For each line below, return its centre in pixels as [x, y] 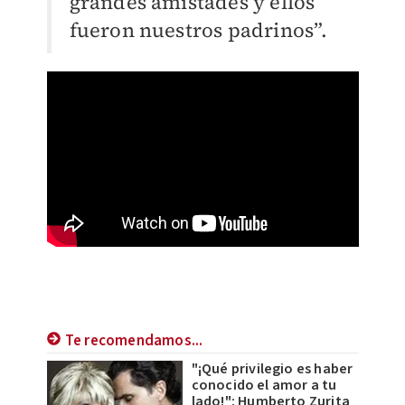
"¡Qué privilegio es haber [272, 369]
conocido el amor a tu [264, 386]
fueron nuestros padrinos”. [198, 30]
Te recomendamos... [134, 341]
